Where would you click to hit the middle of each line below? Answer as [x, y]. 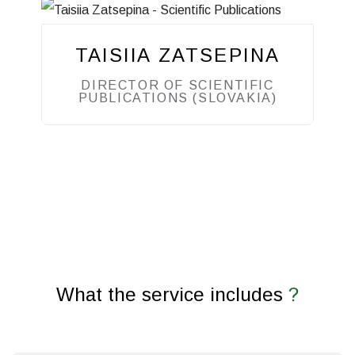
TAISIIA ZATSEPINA [177, 55]
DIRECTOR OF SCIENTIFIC [177, 85]
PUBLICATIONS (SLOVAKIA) [177, 97]
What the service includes [172, 294]
